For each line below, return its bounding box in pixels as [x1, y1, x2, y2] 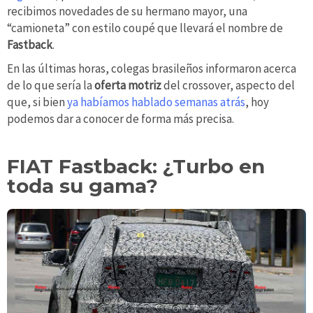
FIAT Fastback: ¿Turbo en [7, 154, 265, 178]
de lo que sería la [7, 77, 94, 93]
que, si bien [7, 94, 67, 110]
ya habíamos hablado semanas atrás [67, 94, 245, 110]
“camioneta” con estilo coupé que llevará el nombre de [7, 20, 283, 36]
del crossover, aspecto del [161, 77, 295, 93]
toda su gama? [7, 173, 158, 198]
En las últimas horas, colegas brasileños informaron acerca [7, 60, 296, 76]
